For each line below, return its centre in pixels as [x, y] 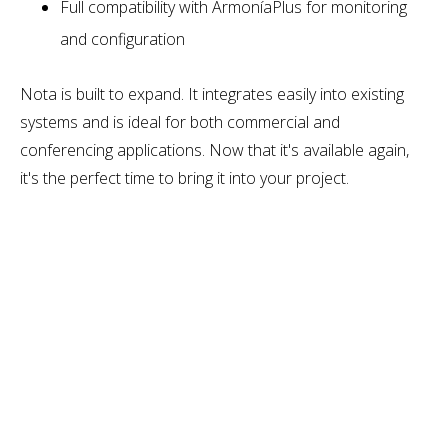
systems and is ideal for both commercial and [180, 121]
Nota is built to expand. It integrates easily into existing [212, 93]
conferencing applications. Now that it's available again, [214, 149]
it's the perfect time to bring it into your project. [184, 177]
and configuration [122, 38]
